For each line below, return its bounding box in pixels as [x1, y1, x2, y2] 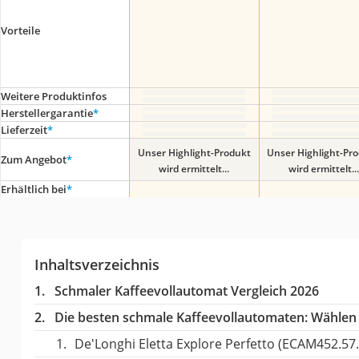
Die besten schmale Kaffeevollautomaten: [54, 308, 308, 326]
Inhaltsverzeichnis [34, 254, 159, 274]
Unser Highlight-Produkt [137, 145, 251, 159]
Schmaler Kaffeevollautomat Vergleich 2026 [54, 281, 319, 300]
